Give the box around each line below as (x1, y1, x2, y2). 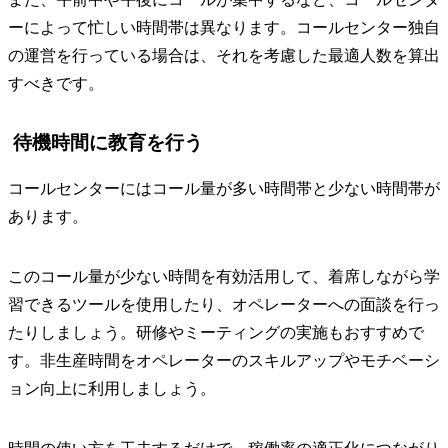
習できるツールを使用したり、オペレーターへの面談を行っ (8, 295, 440, 313)
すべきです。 (8, 75, 104, 93)
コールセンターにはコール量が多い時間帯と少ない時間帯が (8, 179, 440, 197)
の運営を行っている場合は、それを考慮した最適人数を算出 (8, 47, 440, 65)
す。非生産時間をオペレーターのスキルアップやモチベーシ (8, 351, 440, 369)
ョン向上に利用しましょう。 (8, 379, 216, 397)
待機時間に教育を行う (13, 132, 203, 154)
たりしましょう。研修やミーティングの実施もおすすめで (8, 323, 424, 341)
